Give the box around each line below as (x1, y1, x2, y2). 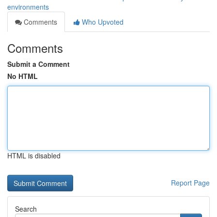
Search (15, 204, 37, 214)
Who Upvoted (80, 17, 124, 27)
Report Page (171, 178, 210, 187)
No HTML (7, 71, 38, 81)
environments (7, 2, 49, 12)
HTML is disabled (7, 151, 61, 160)
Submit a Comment (7, 59, 70, 69)
